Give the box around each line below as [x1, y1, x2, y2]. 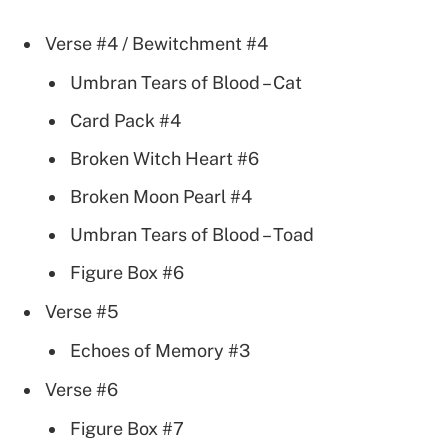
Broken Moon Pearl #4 [70, 185, 252, 207]
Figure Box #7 [70, 417, 184, 439]
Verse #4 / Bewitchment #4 [45, 33, 268, 54]
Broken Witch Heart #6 [70, 147, 259, 169]
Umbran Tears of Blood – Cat [70, 72, 302, 93]
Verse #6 [45, 378, 118, 400]
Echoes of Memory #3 [70, 339, 250, 361]
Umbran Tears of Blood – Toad [70, 223, 314, 245]
